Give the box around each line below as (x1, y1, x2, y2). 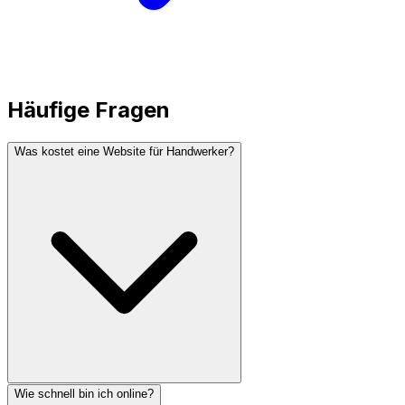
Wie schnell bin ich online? (14, 386, 154, 400)
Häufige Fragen (7, 96, 170, 123)
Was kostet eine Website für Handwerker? (14, 144, 234, 158)
